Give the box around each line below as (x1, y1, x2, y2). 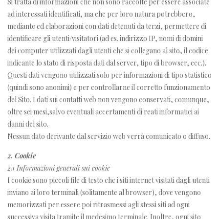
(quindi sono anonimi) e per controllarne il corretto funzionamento (7, 82, 210, 92)
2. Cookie (7, 151, 36, 160)
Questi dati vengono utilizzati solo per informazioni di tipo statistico (7, 70, 212, 80)
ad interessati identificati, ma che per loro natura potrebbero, (7, 9, 195, 19)
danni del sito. (7, 119, 48, 129)
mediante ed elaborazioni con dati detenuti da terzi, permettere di (7, 21, 206, 31)
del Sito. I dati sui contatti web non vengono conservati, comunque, (7, 94, 209, 104)
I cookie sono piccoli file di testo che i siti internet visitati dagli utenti (7, 175, 210, 185)
